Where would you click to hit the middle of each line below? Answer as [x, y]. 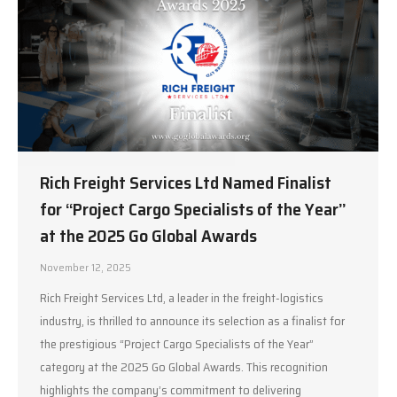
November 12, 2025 [86, 267]
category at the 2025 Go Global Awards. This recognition [184, 367]
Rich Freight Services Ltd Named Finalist [186, 183]
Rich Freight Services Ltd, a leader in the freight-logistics [182, 298]
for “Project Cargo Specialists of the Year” [193, 209]
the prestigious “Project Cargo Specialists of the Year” [177, 344]
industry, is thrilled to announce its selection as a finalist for [192, 321]
